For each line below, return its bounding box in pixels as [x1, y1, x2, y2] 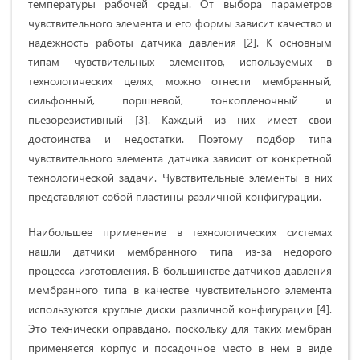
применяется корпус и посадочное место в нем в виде [28, 340, 332, 356]
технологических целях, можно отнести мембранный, [28, 73, 332, 89]
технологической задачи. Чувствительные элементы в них [28, 170, 332, 186]
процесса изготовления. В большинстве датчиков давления [28, 263, 332, 279]
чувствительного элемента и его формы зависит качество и [28, 15, 332, 31]
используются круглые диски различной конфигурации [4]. [28, 301, 332, 317]
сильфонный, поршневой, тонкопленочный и [28, 92, 332, 108]
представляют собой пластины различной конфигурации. [28, 189, 321, 205]
